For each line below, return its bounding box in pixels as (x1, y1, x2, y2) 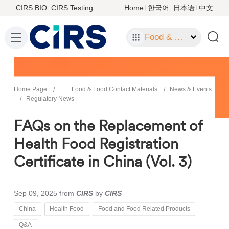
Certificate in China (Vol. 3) (13, 152, 192, 171)
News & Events (169, 86, 212, 94)
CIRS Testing (51, 3, 93, 12)
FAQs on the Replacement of (13, 116, 202, 135)
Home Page (13, 86, 47, 94)
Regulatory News (26, 95, 74, 103)
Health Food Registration (13, 134, 178, 153)
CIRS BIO (15, 3, 47, 12)
